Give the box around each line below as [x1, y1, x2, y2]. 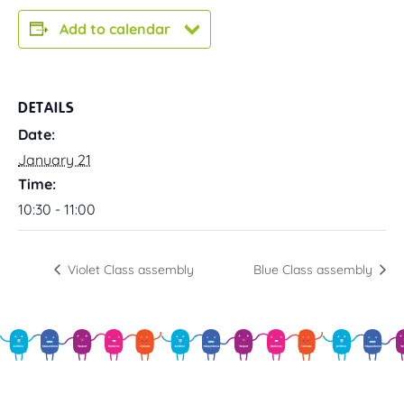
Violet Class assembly [64, 261, 194, 278]
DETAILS [18, 98, 75, 116]
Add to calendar [60, 19, 170, 38]
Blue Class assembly [253, 261, 376, 278]
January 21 [18, 150, 91, 169]
